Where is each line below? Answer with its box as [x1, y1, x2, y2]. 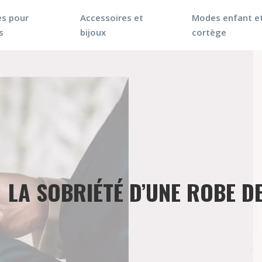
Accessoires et [80, 12, 144, 23]
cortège [191, 26, 226, 38]
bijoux [80, 26, 106, 38]
